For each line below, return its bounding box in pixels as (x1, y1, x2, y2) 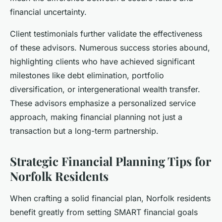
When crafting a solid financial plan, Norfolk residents (10, 193, 211, 203)
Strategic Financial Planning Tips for (10, 153, 211, 169)
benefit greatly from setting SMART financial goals (10, 207, 198, 217)
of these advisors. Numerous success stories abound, (10, 42, 210, 53)
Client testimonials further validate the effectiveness (10, 28, 202, 39)
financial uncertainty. (10, 6, 87, 17)
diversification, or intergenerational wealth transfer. (10, 84, 200, 94)
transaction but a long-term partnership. (10, 125, 159, 136)
